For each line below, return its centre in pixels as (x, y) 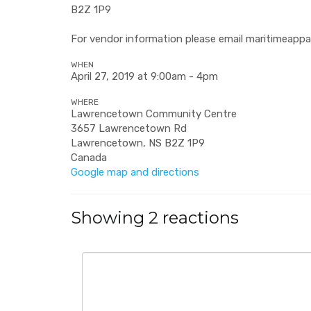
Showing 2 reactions (155, 218)
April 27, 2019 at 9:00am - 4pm (144, 76)
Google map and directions (135, 172)
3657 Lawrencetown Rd (129, 128)
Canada (89, 158)
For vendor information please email (158, 39)
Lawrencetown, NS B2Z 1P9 (138, 143)
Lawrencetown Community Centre (154, 114)
